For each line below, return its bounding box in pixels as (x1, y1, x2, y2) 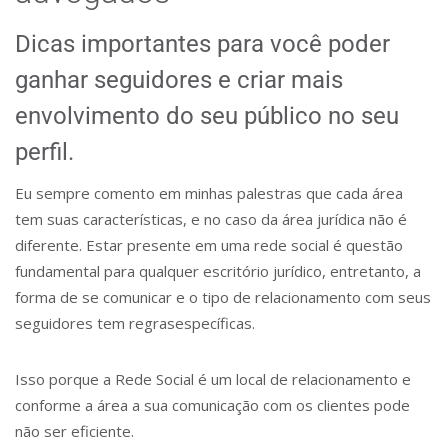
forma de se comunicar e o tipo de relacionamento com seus (15, 287, 431, 307)
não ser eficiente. (15, 421, 134, 441)
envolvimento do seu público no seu (15, 102, 399, 130)
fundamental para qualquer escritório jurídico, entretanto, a (15, 261, 421, 281)
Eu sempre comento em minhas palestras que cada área (15, 183, 403, 203)
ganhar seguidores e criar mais (15, 66, 343, 94)
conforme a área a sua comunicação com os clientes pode (15, 395, 410, 415)
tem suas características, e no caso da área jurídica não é (15, 209, 407, 229)
